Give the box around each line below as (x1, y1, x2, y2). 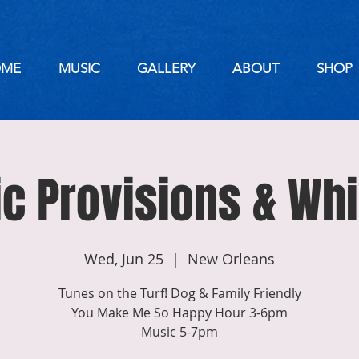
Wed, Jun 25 (84, 249, 163, 268)
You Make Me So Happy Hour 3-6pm (71, 304, 288, 321)
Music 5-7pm (141, 323, 218, 341)
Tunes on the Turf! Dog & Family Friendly (58, 284, 301, 302)
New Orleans (188, 249, 275, 268)
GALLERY (137, 60, 196, 76)
